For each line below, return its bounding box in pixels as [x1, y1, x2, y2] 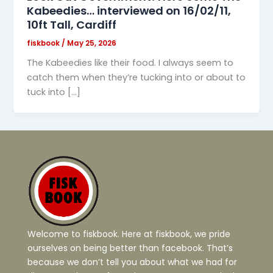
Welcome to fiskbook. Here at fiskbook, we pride [27, 228, 230, 241]
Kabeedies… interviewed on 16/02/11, [27, 2, 232, 18]
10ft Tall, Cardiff [27, 16, 117, 32]
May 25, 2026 [67, 38, 117, 48]
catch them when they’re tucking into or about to [27, 71, 246, 84]
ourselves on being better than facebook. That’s [27, 242, 233, 255]
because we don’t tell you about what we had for [27, 256, 237, 269]
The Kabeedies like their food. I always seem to [27, 57, 234, 69]
